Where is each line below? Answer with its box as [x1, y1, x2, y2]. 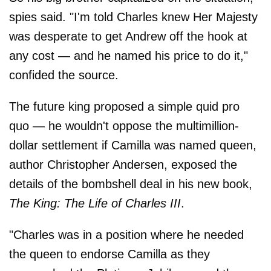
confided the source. [9, 68, 119, 82]
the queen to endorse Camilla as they [9, 247, 210, 261]
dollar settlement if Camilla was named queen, [9, 139, 256, 152]
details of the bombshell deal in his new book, [9, 177, 252, 191]
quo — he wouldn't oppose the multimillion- [9, 119, 239, 133]
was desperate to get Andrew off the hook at [9, 30, 247, 44]
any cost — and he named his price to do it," [9, 49, 248, 63]
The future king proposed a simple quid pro [9, 100, 240, 114]
